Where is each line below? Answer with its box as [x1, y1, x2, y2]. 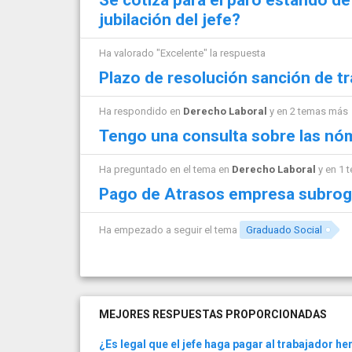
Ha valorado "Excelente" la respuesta [99, 46, 266, 59]
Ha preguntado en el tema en [99, 163, 232, 175]
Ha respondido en [99, 104, 183, 117]
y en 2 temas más [267, 104, 348, 117]
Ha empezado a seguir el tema [99, 224, 240, 236]
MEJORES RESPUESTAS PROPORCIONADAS [99, 308, 327, 321]
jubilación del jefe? [99, 9, 240, 29]
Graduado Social [246, 224, 323, 236]
